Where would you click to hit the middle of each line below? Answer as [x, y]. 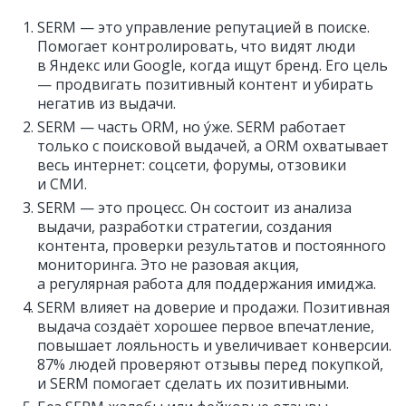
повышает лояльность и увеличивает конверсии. [214, 345]
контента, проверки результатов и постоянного [212, 246]
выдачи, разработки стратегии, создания [184, 227]
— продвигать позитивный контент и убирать [205, 84]
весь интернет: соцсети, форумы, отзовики [192, 165]
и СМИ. [62, 184]
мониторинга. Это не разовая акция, [168, 265]
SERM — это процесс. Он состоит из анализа [194, 208]
